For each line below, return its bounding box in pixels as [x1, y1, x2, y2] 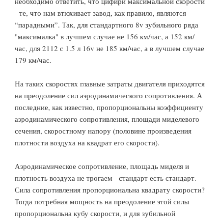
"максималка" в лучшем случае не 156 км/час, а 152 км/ [15, 31, 194, 41]
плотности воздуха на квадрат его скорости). [15, 137, 160, 147]
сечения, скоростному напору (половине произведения [15, 126, 192, 136]
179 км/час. [15, 55, 52, 65]
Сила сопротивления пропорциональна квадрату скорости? [15, 185, 205, 194]
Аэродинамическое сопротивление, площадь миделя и [15, 161, 189, 171]
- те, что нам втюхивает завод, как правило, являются [15, 8, 186, 18]
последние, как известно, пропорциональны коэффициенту [15, 102, 203, 112]
